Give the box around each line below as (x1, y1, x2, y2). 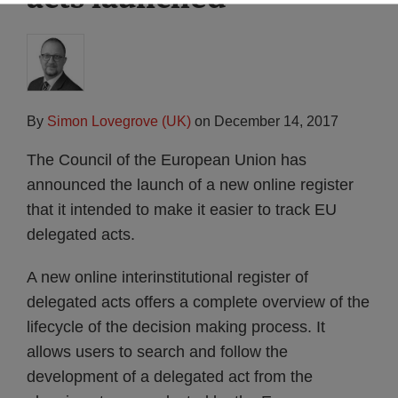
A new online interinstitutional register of (27, 268, 308, 286)
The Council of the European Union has (27, 151, 306, 169)
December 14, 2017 (214, 114, 338, 129)
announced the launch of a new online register (27, 176, 354, 194)
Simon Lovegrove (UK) (47, 114, 191, 129)
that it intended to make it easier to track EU (27, 201, 337, 219)
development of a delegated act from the (27, 368, 313, 386)
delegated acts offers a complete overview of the (27, 293, 370, 311)
